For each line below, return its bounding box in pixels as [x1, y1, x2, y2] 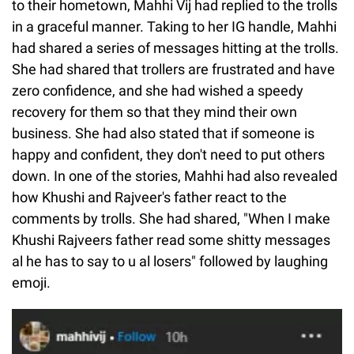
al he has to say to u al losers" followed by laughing [12, 252, 328, 269]
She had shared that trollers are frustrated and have [12, 60, 335, 77]
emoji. [12, 273, 51, 291]
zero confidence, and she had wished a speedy [12, 81, 303, 99]
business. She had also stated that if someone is [12, 124, 314, 141]
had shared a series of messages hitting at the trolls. [12, 39, 339, 56]
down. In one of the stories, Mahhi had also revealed [12, 167, 337, 184]
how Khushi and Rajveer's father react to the [12, 188, 287, 205]
